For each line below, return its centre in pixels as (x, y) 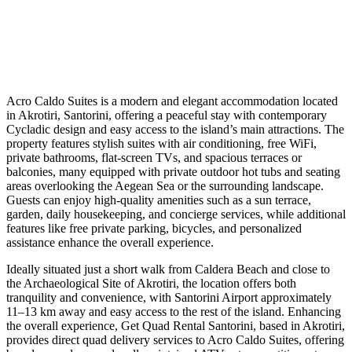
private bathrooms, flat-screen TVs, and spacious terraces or (154, 157)
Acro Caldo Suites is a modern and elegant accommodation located (172, 101)
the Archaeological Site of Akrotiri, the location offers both (151, 283)
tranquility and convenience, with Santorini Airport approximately (169, 297)
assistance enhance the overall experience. (110, 242)
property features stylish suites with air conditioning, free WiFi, (161, 143)
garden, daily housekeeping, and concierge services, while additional (176, 214)
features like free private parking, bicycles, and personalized (154, 228)
